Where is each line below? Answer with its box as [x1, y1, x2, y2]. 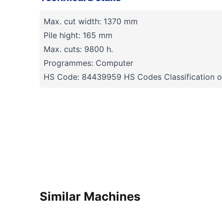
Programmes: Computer [44, 58, 133, 68]
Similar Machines [40, 189, 140, 204]
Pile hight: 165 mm [44, 30, 112, 41]
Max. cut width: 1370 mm [44, 16, 138, 27]
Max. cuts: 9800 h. [44, 44, 113, 55]
